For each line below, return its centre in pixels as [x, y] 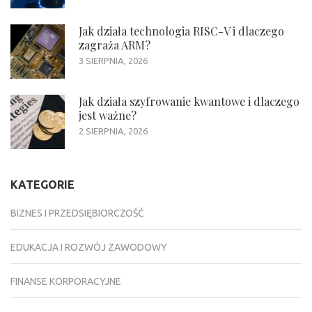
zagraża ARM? [115, 45]
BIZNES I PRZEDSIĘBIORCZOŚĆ [77, 213]
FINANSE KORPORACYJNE [66, 282]
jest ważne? [108, 116]
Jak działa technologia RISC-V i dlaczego [181, 31]
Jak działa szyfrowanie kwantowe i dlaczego [189, 102]
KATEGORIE [42, 185]
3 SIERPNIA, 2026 [113, 61]
